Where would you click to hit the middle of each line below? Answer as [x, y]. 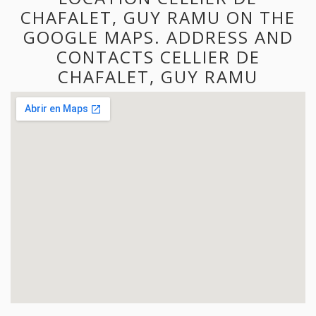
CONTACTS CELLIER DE [158, 56]
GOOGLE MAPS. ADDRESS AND [158, 37]
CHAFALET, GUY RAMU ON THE [158, 17]
